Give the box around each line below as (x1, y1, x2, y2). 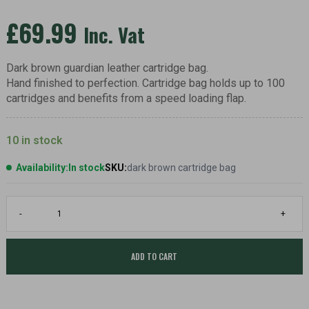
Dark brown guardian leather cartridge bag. (6, 61, 208, 74)
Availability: (15, 162, 68, 174)
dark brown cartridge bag (126, 162, 236, 174)
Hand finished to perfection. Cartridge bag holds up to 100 (6, 76, 285, 90)
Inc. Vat (83, 20, 145, 50)
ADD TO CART (131, 250, 178, 263)
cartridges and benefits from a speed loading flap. (6, 91, 246, 105)
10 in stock (6, 134, 63, 148)
